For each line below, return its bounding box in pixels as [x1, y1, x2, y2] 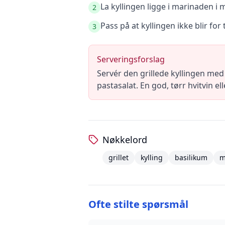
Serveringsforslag [97, 54, 165, 65]
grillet [108, 153, 129, 162]
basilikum [175, 153, 207, 162]
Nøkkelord [102, 134, 147, 146]
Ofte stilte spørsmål [88, 197, 188, 211]
